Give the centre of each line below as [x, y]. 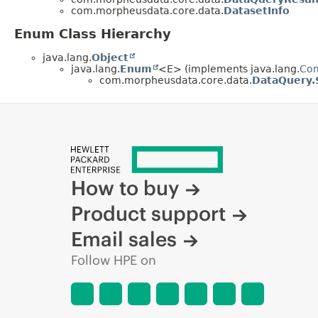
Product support [148, 213]
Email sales [124, 239]
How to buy [125, 188]
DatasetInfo [257, 10]
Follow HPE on [114, 260]
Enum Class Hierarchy [93, 34]
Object [110, 58]
